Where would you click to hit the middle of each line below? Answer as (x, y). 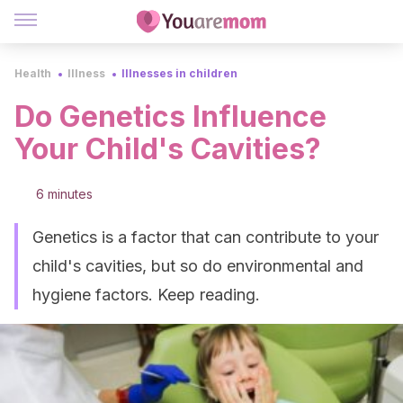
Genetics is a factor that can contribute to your (206, 237)
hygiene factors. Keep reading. (146, 295)
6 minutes (64, 194)
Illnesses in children (179, 73)
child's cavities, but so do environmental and (198, 266)
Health (33, 73)
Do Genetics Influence (170, 116)
